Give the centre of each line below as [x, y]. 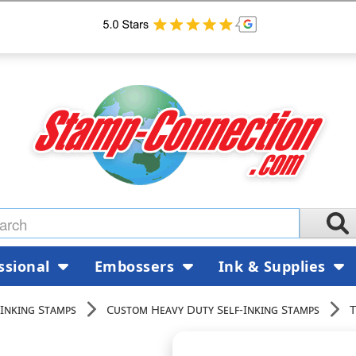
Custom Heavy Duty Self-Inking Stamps [213, 309]
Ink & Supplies [274, 266]
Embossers [136, 266]
